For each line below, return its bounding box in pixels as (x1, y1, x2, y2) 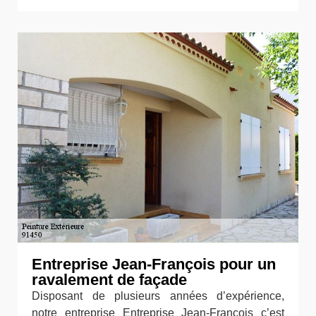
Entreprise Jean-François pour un (32, 255, 276, 273)
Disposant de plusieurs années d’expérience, (32, 290, 284, 302)
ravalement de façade (32, 271, 187, 288)
